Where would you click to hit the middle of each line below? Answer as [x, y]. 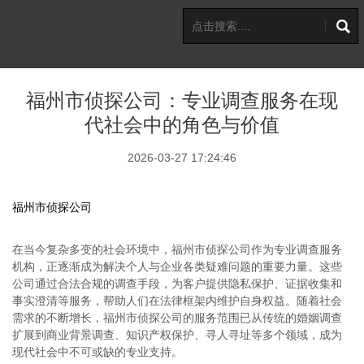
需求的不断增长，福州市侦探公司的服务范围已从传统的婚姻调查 [177, 318]
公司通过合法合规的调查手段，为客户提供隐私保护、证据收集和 [177, 284]
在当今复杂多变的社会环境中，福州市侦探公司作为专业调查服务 [177, 249]
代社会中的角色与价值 [182, 125]
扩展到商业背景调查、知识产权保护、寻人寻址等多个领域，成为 [177, 335]
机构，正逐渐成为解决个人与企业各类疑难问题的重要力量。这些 [177, 266]
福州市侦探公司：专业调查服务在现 [182, 101]
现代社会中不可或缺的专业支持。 [97, 352]
